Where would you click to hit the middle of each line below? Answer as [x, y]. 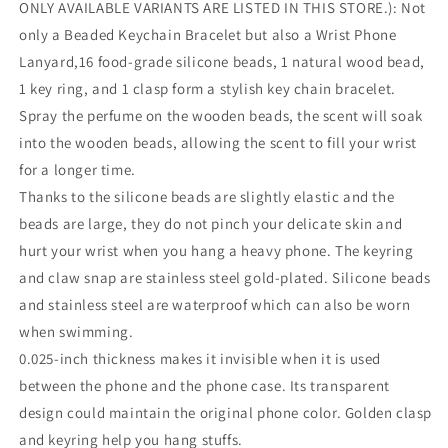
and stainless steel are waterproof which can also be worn [215, 304]
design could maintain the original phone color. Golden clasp [226, 412]
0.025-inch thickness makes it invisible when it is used [200, 358]
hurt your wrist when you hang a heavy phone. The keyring [216, 250]
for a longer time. [77, 169]
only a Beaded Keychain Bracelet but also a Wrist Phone [208, 34]
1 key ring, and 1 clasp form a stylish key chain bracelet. [207, 88]
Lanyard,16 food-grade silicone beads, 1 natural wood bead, [222, 61]
